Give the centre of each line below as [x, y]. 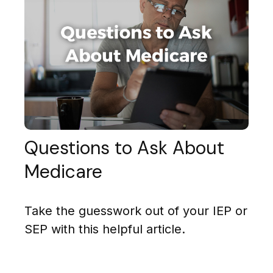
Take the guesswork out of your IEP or [136, 211]
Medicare [63, 171]
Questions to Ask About [124, 147]
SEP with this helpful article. [105, 229]
